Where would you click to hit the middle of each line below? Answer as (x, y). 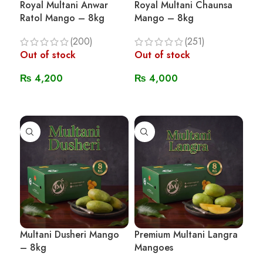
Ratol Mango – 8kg (62, 18)
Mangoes (154, 247)
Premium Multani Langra (186, 235)
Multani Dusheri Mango (69, 235)
